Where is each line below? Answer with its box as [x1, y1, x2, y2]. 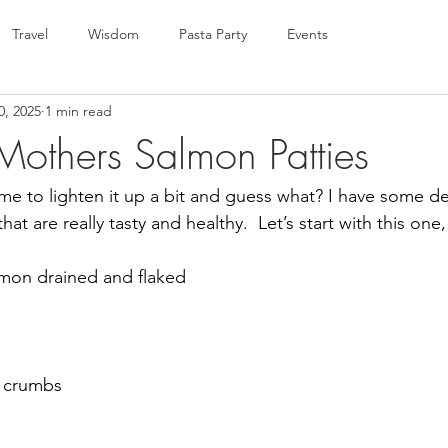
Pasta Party [179, 24, 247, 43]
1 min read [45, 101, 112, 120]
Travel [12, 24, 48, 43]
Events [287, 24, 328, 43]
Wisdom [88, 24, 139, 43]
